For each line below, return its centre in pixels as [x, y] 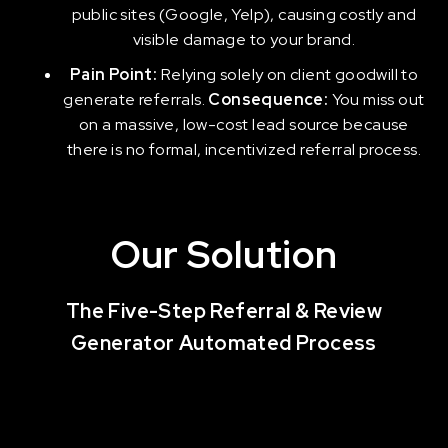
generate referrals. [136, 99]
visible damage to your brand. [244, 39]
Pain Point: [115, 74]
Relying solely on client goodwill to [289, 74]
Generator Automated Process [224, 343]
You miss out [378, 99]
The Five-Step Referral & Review [224, 311]
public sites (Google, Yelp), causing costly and [244, 14]
